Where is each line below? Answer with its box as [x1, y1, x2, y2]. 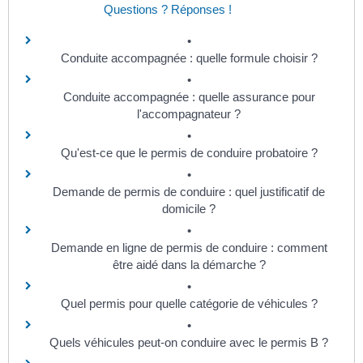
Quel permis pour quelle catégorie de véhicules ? [60, 297, 318, 310]
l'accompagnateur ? [137, 107, 241, 121]
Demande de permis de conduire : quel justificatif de [53, 185, 325, 199]
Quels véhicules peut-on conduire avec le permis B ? [49, 335, 328, 349]
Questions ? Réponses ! [103, 2, 232, 16]
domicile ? [162, 202, 216, 216]
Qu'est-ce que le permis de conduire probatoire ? [60, 146, 318, 160]
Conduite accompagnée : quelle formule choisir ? [60, 51, 318, 65]
